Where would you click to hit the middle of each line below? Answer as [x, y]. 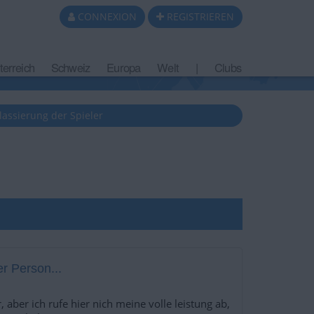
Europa [124, 68]
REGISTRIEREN [200, 16]
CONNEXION [107, 16]
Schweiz [70, 68]
